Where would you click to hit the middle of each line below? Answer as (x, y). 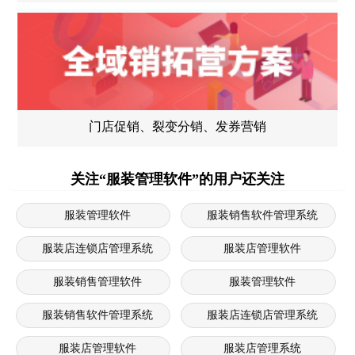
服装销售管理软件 (97, 281)
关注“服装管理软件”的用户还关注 (177, 179)
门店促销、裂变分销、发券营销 (177, 126)
